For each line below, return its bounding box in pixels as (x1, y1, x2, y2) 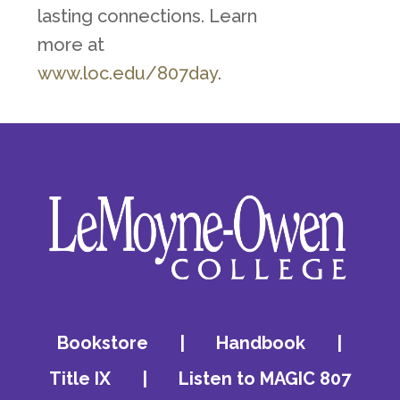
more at (37, 34, 104, 55)
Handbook (216, 331, 306, 354)
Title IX (48, 367, 111, 389)
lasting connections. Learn (37, 5, 257, 27)
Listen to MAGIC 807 (178, 367, 351, 389)
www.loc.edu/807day (37, 62, 218, 84)
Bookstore (57, 331, 149, 354)
